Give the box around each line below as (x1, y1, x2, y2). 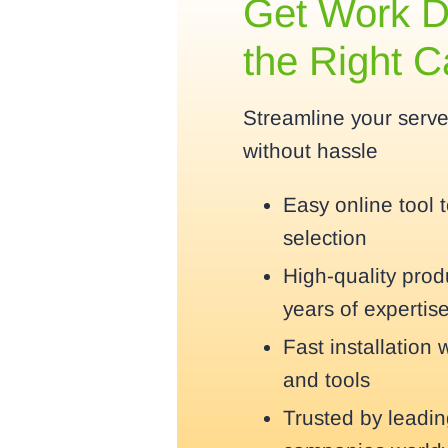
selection (282, 225, 367, 249)
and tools (282, 368, 370, 392)
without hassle (242, 139, 378, 163)
